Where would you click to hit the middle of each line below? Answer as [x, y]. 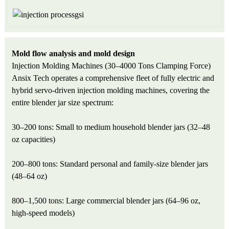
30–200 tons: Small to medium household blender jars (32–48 [111, 127]
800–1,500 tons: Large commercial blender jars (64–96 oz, [106, 201]
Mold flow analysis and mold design [74, 54]
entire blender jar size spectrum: [63, 103]
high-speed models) [43, 213]
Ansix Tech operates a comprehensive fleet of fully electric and [113, 78]
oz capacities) [34, 140]
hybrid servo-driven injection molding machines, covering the [111, 90]
